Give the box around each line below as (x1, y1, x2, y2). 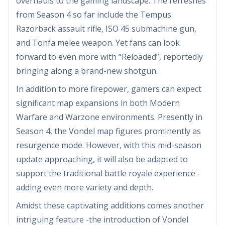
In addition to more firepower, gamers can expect (16, 83, 201, 94)
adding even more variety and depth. (16, 181, 153, 193)
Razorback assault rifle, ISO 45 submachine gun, (16, 23, 196, 34)
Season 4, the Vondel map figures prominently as (16, 125, 201, 137)
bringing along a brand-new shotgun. (16, 65, 158, 76)
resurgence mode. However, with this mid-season (16, 139, 201, 151)
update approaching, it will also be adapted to (16, 153, 188, 165)
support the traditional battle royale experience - (16, 167, 200, 179)
